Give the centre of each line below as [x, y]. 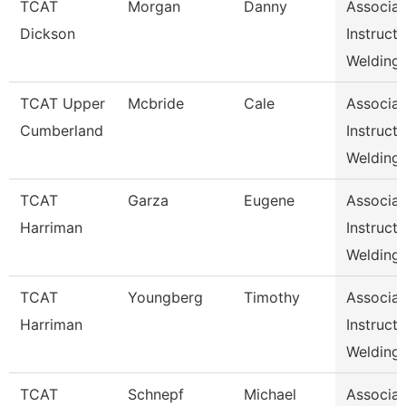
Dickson [48, 34]
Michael [270, 394]
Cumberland [62, 130]
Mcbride [156, 103]
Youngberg [165, 297]
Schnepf [156, 394]
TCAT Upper [63, 103]
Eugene [269, 200]
